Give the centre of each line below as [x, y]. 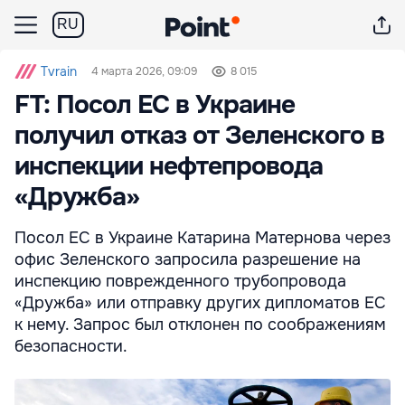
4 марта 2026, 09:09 [144, 71]
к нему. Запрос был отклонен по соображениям [200, 325]
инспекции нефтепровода [169, 166]
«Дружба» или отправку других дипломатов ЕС [200, 303]
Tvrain [59, 71]
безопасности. [71, 346]
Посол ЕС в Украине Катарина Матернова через [202, 238]
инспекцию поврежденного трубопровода [180, 281]
